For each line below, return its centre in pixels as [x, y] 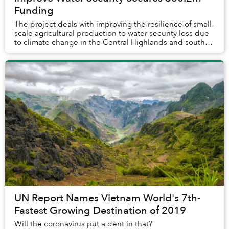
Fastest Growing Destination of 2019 [100, 211]
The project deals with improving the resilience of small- [114, 24]
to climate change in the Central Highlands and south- [111, 43]
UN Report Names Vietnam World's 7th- [107, 198]
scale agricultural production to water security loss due [112, 33]
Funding [34, 11]
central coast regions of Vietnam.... [75, 52]
